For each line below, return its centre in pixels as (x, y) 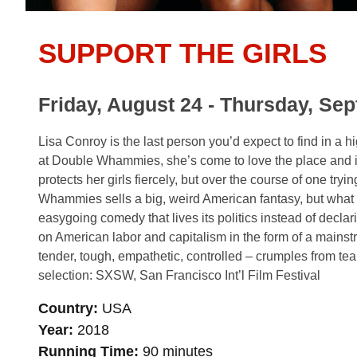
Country (66, 308)
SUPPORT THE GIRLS (182, 53)
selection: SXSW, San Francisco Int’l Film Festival (179, 275)
